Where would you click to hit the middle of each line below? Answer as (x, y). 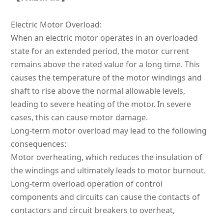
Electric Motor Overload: (56, 25)
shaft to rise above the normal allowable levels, (98, 91)
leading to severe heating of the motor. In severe (101, 104)
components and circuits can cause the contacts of (105, 197)
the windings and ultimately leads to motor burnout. (108, 171)
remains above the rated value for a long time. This (105, 65)
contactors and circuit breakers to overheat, (93, 210)
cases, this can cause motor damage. (79, 118)
